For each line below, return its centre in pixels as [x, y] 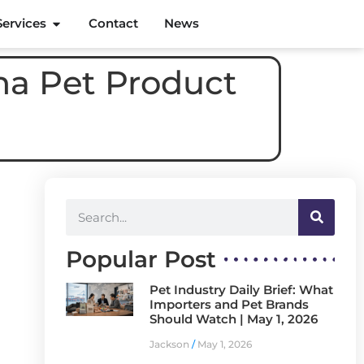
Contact [114, 24]
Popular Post [141, 259]
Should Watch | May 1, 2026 [233, 318]
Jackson [170, 344]
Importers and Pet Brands [229, 304]
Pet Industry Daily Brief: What [241, 289]
